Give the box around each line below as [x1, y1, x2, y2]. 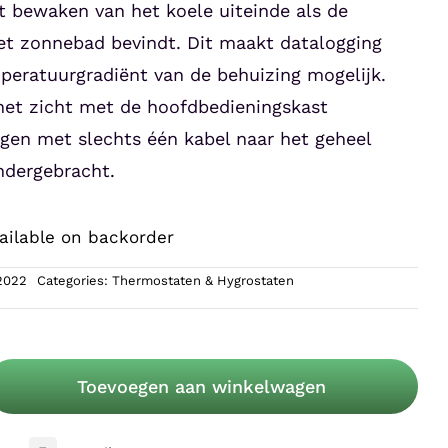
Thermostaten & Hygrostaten [111, 273, 294, 288]
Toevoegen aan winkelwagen [77, 376, 327, 398]
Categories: [36, 273, 112, 288]
